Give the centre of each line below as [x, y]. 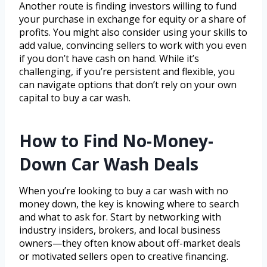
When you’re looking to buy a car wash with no [124, 191]
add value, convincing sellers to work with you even [133, 46]
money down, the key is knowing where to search [129, 204]
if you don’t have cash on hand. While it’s [109, 59]
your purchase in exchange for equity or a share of [133, 19]
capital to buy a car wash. [75, 98]
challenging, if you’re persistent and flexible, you [127, 72]
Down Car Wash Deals [109, 164]
